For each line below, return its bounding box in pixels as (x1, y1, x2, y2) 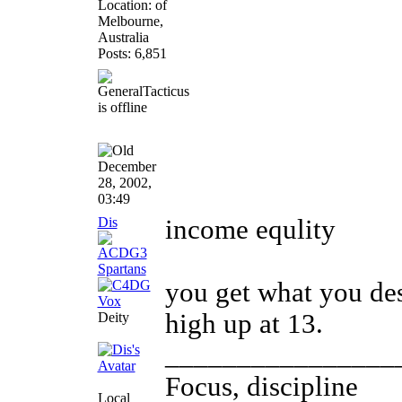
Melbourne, (97, 13, 163, 29)
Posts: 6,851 (97, 46, 167, 61)
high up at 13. (164, 309, 323, 339)
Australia (97, 30, 149, 45)
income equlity (164, 214, 343, 245)
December (97, 159, 156, 174)
